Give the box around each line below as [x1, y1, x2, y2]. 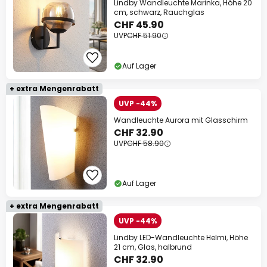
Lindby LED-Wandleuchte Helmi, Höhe [114, 232, 248, 243]
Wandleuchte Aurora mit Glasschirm [114, 115, 248, 126]
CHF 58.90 [127, 138, 164, 149]
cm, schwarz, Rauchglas [114, 7, 204, 18]
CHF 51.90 [127, 30, 162, 41]
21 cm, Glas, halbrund [114, 242, 192, 253]
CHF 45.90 [114, 18, 164, 32]
